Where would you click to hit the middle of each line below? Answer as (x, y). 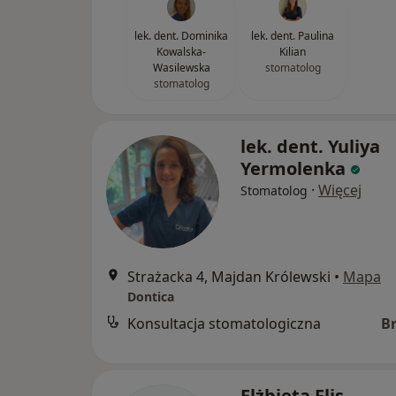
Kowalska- (181, 52)
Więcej (340, 190)
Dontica (151, 297)
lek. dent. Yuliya (310, 146)
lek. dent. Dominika (181, 36)
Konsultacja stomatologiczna (224, 324)
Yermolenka (293, 168)
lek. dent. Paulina (293, 36)
